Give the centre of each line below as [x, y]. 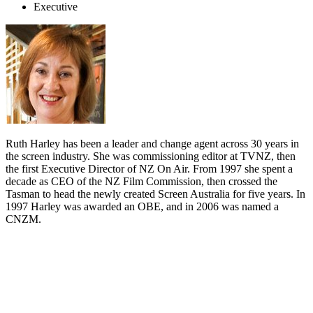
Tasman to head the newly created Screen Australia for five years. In [155, 194]
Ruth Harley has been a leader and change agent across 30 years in [152, 144]
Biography [43, 284]
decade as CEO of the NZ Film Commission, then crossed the [141, 182]
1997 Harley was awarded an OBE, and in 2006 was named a [142, 207]
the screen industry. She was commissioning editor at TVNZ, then [151, 156]
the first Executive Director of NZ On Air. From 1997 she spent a [149, 169]
